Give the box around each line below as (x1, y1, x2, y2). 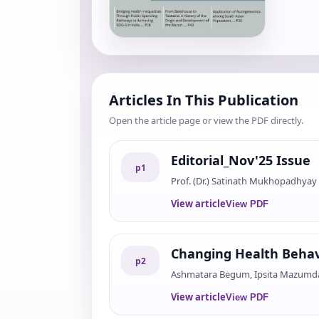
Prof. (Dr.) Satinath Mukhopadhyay (171, 174, 317, 188)
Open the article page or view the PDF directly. (109, 114, 303, 127)
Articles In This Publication (109, 90, 298, 110)
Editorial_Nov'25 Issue (171, 152, 310, 169)
